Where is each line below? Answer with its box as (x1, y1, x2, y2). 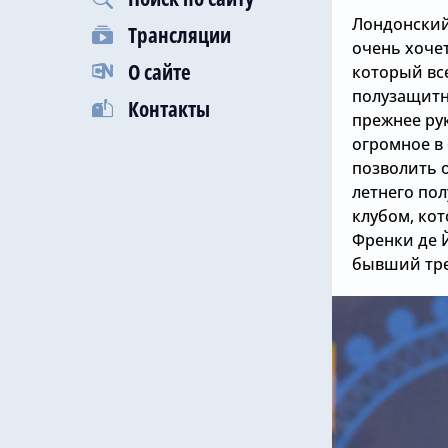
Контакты (128, 95, 210, 123)
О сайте (128, 58, 191, 86)
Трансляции (128, 21, 231, 49)
